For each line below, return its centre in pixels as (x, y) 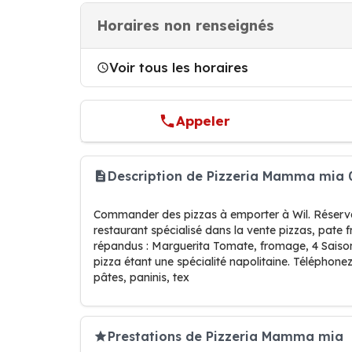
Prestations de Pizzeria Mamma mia (225, 336)
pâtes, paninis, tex (141, 277)
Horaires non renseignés (185, 26)
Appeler (203, 121)
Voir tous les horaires (179, 67)
